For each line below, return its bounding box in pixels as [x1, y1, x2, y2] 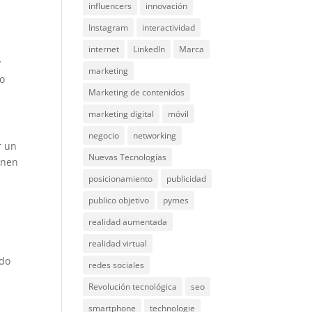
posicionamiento [88, 173, 153, 185]
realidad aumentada [88, 216, 168, 228]
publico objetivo [88, 194, 150, 206]
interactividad [142, 22, 196, 33]
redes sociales [88, 259, 145, 271]
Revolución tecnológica [88, 281, 178, 292]
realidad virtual [88, 237, 148, 249]
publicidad [166, 173, 207, 185]
